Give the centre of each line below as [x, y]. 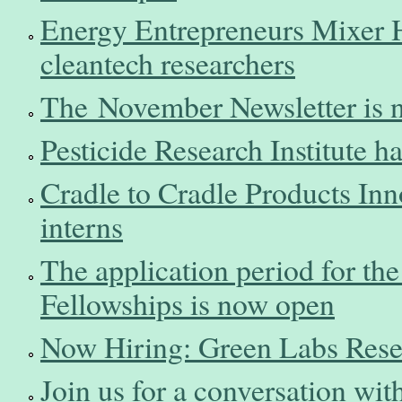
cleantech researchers [168, 62]
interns [82, 225]
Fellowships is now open [188, 302]
